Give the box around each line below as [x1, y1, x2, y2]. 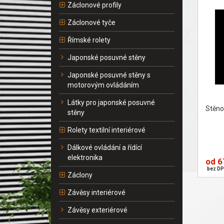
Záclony [67, 171, 92, 179]
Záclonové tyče [67, 18, 115, 26]
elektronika [67, 153, 102, 161]
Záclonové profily [67, 1, 121, 9]
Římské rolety [67, 36, 110, 44]
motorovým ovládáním [67, 81, 139, 89]
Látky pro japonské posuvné [67, 98, 155, 106]
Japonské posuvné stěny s [67, 71, 150, 79]
